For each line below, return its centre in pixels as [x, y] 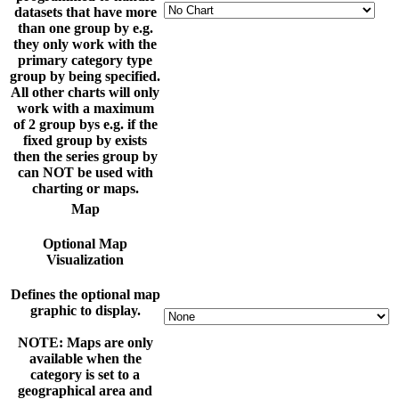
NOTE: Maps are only [85, 343]
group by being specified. [85, 77]
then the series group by [85, 157]
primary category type [85, 61]
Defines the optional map [85, 295]
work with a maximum [85, 109]
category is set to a [85, 375]
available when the [85, 359]
